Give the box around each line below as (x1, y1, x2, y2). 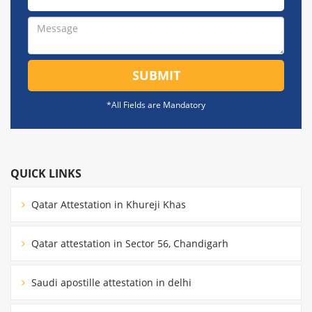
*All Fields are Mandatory (107, 98, 205, 111)
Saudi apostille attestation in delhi (29, 275, 192, 289)
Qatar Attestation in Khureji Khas (29, 197, 186, 211)
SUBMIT (132, 66, 180, 84)
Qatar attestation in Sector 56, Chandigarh (29, 236, 228, 250)
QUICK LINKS (10, 165, 81, 181)
